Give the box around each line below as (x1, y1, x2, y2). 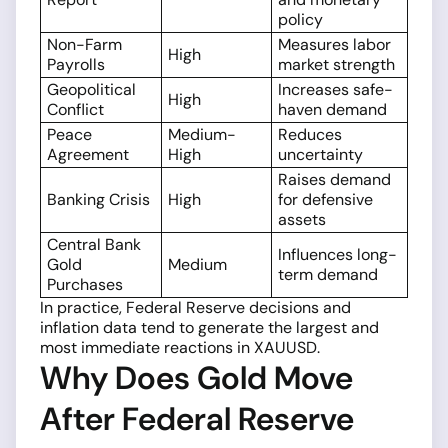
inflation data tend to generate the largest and (40, 317, 379, 339)
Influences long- (278, 244, 397, 266)
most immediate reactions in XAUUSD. (40, 337, 320, 359)
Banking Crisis (47, 189, 150, 211)
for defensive (278, 189, 373, 211)
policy (278, 9, 323, 31)
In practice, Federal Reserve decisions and (40, 297, 351, 319)
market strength (278, 54, 395, 76)
